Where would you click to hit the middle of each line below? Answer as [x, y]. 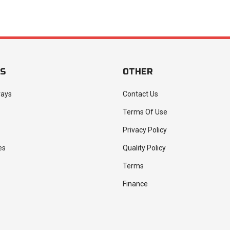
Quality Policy [144, 148]
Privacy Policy [145, 130]
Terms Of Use [145, 112]
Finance [135, 184]
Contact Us [140, 94]
